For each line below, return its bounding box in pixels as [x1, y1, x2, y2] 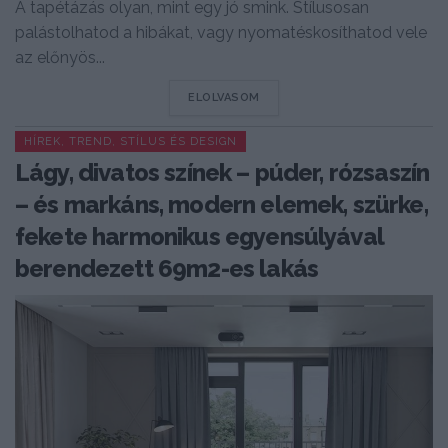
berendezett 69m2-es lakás [15, 254, 319, 284]
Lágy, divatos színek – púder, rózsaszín [15, 158, 430, 188]
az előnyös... [15, 48, 105, 68]
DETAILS [258, 90, 309, 104]
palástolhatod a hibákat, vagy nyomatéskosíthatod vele [15, 23, 427, 43]
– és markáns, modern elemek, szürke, [15, 190, 428, 220]
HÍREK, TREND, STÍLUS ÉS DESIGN [24, 135, 237, 149]
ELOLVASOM [188, 91, 260, 105]
